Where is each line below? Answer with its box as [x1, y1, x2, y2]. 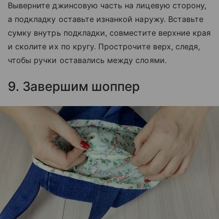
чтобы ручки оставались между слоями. [8, 55, 167, 66]
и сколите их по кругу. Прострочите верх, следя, [8, 42, 200, 52]
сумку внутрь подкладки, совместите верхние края [8, 28, 211, 38]
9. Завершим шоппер [8, 79, 140, 94]
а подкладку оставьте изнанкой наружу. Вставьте [8, 14, 204, 24]
